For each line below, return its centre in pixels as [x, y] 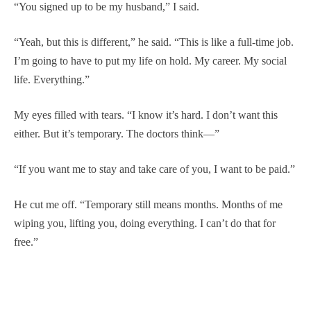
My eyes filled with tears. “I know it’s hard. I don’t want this [146, 115]
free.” [26, 242]
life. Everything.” [52, 79]
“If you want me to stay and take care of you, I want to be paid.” [154, 169]
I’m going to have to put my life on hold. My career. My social [150, 60]
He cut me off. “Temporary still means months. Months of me [148, 204]
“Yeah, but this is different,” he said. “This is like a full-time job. [154, 42]
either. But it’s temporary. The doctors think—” [117, 133]
